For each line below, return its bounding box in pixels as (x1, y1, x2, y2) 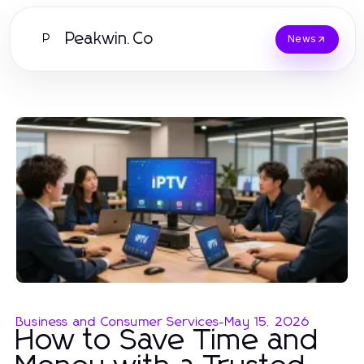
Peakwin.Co (66, 31, 154, 47)
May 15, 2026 (225, 314, 310, 328)
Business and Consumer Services (16, 314, 219, 328)
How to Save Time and (16, 326, 319, 356)
